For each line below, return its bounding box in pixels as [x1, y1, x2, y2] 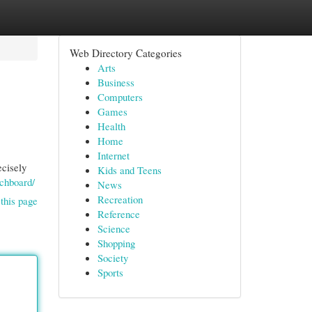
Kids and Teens [97, 163, 162, 177]
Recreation [97, 192, 143, 206]
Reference [97, 207, 140, 221]
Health [97, 119, 125, 133]
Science [97, 221, 130, 235]
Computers [97, 90, 143, 104]
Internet [97, 148, 130, 162]
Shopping [97, 236, 135, 250]
